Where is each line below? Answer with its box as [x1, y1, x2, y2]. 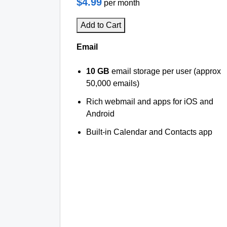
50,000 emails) [86, 79, 140, 88]
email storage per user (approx [109, 67, 221, 75]
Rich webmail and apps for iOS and [86, 97, 214, 106]
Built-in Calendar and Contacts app [86, 128, 213, 136]
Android [86, 109, 115, 118]
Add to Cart [81, 21, 121, 29]
